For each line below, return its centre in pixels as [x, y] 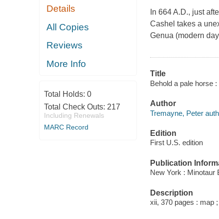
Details [61, 9]
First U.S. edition [176, 143]
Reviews [65, 45]
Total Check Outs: [75, 107]
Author [163, 104]
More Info [66, 64]
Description [171, 193]
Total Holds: [65, 94]
